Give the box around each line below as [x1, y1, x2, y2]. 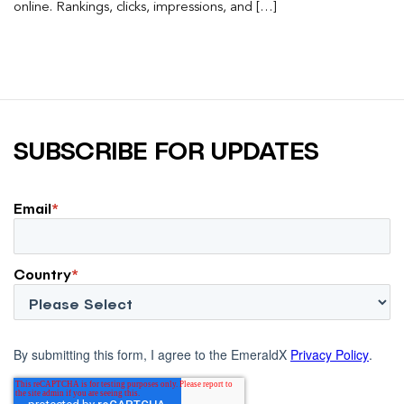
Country [14, 264, 71, 282]
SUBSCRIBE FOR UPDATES [14, 133, 319, 165]
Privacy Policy [290, 344, 369, 363]
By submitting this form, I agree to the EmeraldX [14, 344, 290, 363]
